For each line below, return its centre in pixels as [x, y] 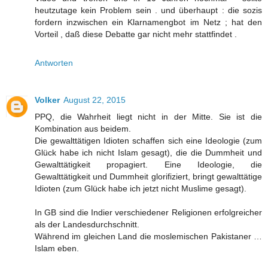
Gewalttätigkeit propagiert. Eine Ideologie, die [148, 165]
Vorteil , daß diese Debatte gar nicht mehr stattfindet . [136, 34]
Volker [47, 100]
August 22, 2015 [95, 100]
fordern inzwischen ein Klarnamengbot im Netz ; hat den [148, 22]
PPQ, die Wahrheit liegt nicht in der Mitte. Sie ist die [148, 117]
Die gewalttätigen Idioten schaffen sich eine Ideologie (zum [148, 141]
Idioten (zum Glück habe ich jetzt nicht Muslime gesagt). [141, 189]
